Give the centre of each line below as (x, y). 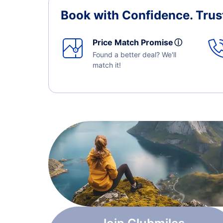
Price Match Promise (135, 43)
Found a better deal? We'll (134, 55)
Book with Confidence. (128, 15)
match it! (107, 65)
